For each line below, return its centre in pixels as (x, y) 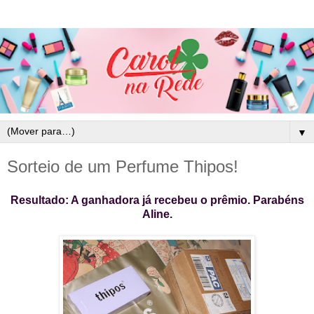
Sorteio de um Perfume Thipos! (123, 167)
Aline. (157, 214)
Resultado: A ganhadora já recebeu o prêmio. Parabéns (157, 200)
